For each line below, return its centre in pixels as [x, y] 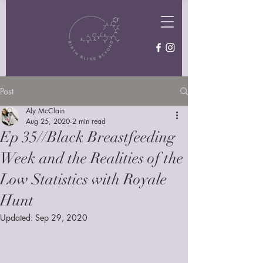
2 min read [89, 121]
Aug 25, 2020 [48, 121]
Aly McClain [45, 111]
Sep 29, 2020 [61, 218]
